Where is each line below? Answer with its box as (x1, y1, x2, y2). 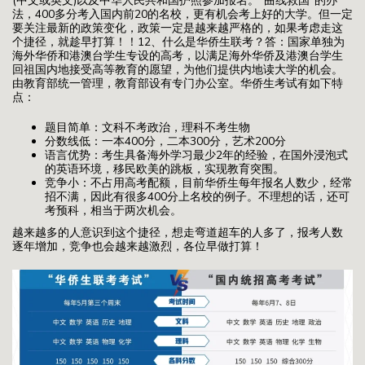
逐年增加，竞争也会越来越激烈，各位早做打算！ (12, 238, 263, 254)
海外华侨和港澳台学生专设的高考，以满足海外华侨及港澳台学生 (12, 47, 343, 64)
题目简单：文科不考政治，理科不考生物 (45, 119, 250, 135)
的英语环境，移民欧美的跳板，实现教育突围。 (45, 161, 284, 177)
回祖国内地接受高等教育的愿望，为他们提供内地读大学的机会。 (12, 61, 343, 77)
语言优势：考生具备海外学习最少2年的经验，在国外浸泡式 (45, 147, 348, 163)
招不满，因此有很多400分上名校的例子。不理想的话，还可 (45, 188, 350, 204)
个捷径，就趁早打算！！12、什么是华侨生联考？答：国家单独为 (12, 33, 345, 50)
